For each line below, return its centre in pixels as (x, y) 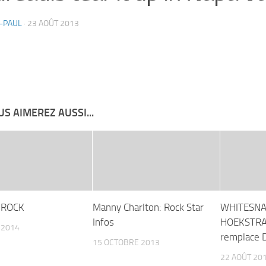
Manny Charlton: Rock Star (148, 207)
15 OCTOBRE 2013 (126, 242)
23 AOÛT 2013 (53, 23)
